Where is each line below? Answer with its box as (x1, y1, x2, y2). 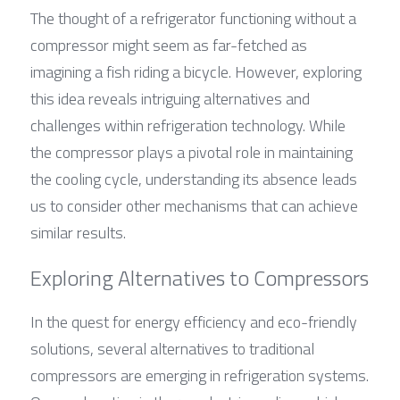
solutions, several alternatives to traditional (30, 336, 314, 361)
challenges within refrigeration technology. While (30, 112, 346, 137)
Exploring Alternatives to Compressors (30, 261, 369, 294)
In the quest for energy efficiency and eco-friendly (30, 309, 357, 334)
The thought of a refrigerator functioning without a (30, 5, 356, 30)
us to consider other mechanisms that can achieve (30, 193, 358, 218)
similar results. (30, 220, 126, 245)
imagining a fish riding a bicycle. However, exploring (30, 59, 362, 84)
